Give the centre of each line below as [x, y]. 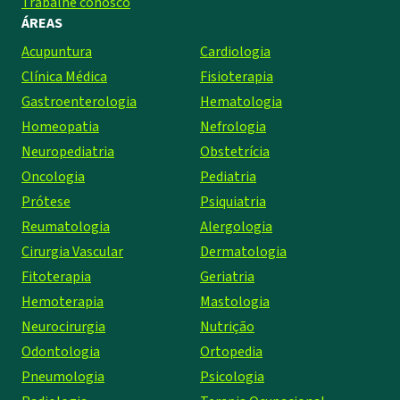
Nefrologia [233, 126]
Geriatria [227, 276]
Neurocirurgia [63, 326]
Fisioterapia [237, 76]
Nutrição [227, 326]
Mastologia [235, 301]
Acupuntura [57, 51]
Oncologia [53, 176]
